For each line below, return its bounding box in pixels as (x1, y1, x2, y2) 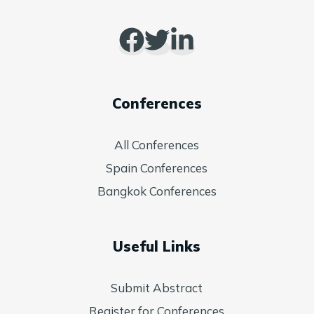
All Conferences (114, 137, 200, 152)
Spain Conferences (106, 161, 208, 176)
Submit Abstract (111, 280, 203, 296)
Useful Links (113, 238, 201, 256)
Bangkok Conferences (97, 184, 217, 199)
